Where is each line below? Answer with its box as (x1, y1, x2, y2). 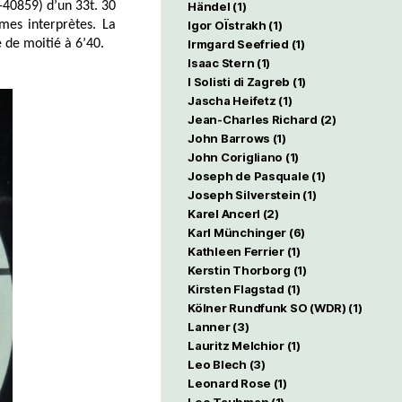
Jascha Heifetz (188, 93, 276, 108)
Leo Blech (188, 357, 247, 371)
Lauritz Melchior (188, 338, 284, 353)
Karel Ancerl (188, 206, 260, 221)
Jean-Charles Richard (188, 112, 318, 127)
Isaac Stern (188, 56, 255, 70)
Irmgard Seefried (188, 37, 289, 51)
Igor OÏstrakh (188, 18, 267, 32)
